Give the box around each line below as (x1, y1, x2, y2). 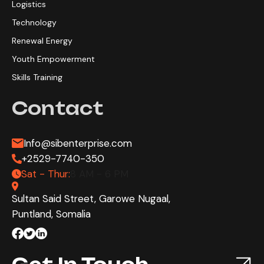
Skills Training (12, 72, 62, 83)
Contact (12, 97, 103, 120)
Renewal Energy (12, 35, 72, 47)
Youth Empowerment (12, 54, 95, 65)
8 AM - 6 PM (70, 167, 128, 181)
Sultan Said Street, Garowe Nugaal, (12, 192, 170, 206)
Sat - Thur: (21, 167, 70, 181)
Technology (12, 17, 57, 28)
